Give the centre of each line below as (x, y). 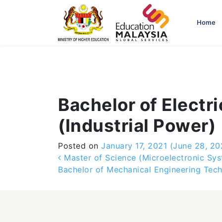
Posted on (80, 146)
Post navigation (127, 160)
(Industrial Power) (137, 125)
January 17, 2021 (134, 146)
